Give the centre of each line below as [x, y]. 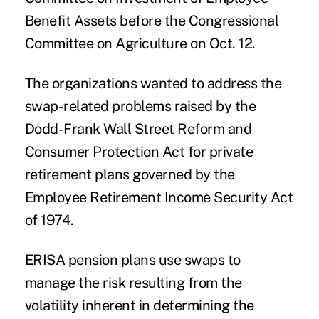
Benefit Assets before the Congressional [152, 20]
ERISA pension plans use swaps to [132, 260]
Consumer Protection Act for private [139, 151]
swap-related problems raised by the [140, 106]
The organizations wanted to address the [153, 83]
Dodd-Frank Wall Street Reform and [138, 129]
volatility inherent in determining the [139, 305]
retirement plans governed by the [130, 174]
